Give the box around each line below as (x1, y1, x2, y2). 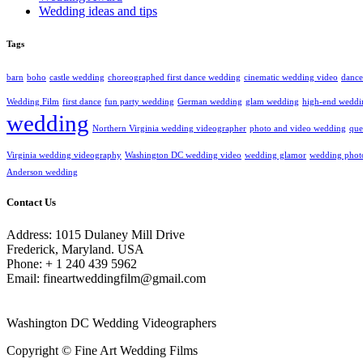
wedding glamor (245, 151, 306, 160)
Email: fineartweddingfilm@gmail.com (6, 271, 206, 285)
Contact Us (6, 196, 56, 209)
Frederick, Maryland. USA (6, 241, 144, 256)
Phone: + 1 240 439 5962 (6, 256, 137, 271)
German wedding (177, 97, 242, 107)
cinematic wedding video (244, 73, 338, 83)
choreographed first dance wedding (108, 73, 241, 83)
